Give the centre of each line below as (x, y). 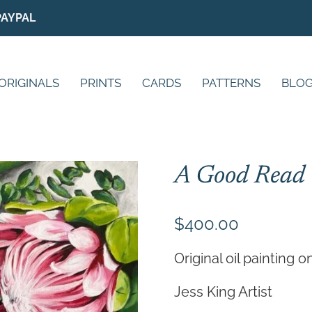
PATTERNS (231, 83)
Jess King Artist (223, 291)
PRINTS (100, 83)
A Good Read (239, 177)
